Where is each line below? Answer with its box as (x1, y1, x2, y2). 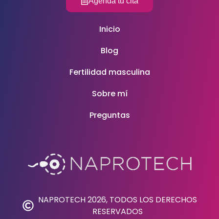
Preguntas (89, 109, 130, 121)
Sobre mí (91, 88, 128, 99)
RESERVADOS (92, 205, 143, 217)
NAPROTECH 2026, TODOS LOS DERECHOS (38, 194, 197, 205)
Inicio (99, 23, 120, 35)
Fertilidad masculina (69, 66, 150, 78)
